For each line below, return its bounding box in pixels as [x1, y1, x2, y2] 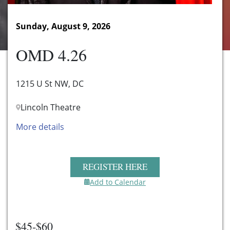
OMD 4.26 [16, 44, 87, 66]
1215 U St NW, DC [16, 78, 84, 90]
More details [16, 121, 64, 133]
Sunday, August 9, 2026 [16, 21, 110, 32]
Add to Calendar [90, 177, 146, 187]
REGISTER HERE [83, 160, 147, 172]
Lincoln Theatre [21, 102, 81, 113]
